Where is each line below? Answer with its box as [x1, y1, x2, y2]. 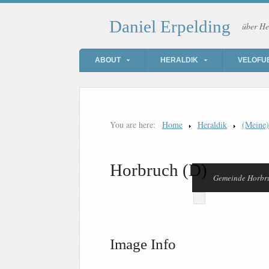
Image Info [110, 236, 176, 253]
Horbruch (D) [110, 160, 207, 180]
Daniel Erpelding [109, 17, 231, 37]
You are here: [110, 119, 156, 131]
